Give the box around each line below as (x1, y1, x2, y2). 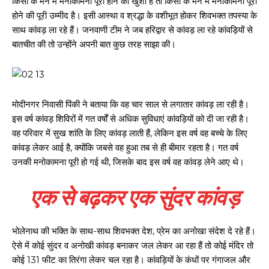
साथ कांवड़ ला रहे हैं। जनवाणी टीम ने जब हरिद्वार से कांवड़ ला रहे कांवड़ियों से (12, 24, 253, 35)
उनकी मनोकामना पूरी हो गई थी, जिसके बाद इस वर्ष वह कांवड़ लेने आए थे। (12, 156, 244, 168)
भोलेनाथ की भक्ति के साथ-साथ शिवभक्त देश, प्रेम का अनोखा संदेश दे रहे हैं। (12, 225, 256, 237)
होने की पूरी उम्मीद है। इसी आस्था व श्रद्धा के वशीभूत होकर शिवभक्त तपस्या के (12, 10, 257, 21)
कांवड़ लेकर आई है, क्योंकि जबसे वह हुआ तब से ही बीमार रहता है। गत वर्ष (12, 142, 238, 153)
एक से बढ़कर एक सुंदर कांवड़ (30, 181, 239, 211)
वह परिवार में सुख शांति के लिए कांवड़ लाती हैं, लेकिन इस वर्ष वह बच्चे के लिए (12, 127, 247, 139)
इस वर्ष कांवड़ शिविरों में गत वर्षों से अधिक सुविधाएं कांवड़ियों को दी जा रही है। (12, 113, 249, 124)
